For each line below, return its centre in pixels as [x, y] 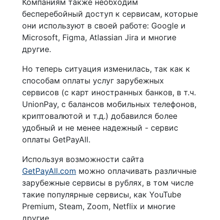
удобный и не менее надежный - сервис [100, 127]
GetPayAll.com [49, 171]
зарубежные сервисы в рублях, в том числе [108, 182]
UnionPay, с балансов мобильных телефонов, [109, 104]
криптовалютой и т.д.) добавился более [100, 116]
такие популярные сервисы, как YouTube [102, 194]
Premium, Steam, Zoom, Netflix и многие [99, 206]
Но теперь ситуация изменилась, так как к [106, 69]
